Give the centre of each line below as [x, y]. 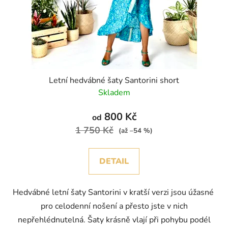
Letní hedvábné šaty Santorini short [114, 81]
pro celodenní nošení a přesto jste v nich [114, 206]
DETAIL [114, 162]
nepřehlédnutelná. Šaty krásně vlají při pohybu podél [114, 220]
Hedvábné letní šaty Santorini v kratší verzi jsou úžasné [114, 193]
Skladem [114, 93]
